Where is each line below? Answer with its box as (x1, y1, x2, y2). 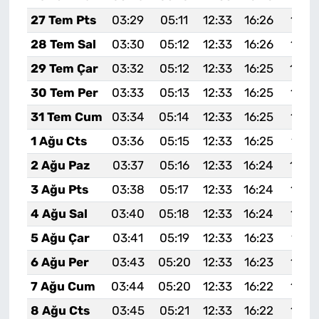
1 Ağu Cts (30, 134, 87, 149)
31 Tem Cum (30, 110, 103, 125)
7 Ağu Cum (30, 279, 95, 294)
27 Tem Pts (30, 13, 96, 28)
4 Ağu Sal (30, 206, 88, 221)
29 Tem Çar (30, 61, 98, 76)
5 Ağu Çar (30, 231, 90, 246)
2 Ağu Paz (30, 158, 90, 173)
